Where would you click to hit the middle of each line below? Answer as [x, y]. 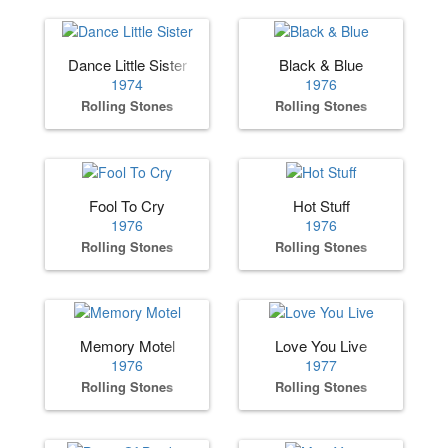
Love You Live [321, 345]
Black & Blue [321, 65]
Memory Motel [127, 345]
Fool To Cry [127, 205]
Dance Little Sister [127, 65]
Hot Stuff [321, 205]
